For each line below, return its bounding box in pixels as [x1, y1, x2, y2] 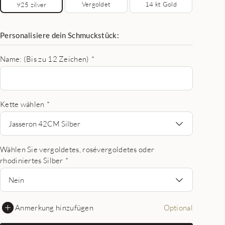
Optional [163, 203, 193, 212]
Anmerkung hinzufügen [15, 203, 93, 212]
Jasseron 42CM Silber [9, 119, 80, 128]
